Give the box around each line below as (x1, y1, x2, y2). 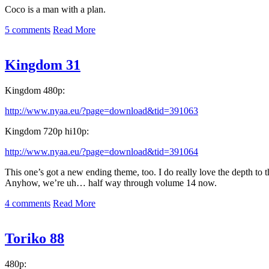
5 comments (5, 24, 50, 35)
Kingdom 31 (5, 56, 80, 73)
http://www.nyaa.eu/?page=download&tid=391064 (5, 146, 198, 157)
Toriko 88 (5, 230, 64, 246)
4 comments (5, 198, 50, 208)
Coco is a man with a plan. (5, 4, 106, 14)
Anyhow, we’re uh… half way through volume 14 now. (5, 177, 217, 188)
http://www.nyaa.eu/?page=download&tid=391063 (5, 105, 198, 116)
